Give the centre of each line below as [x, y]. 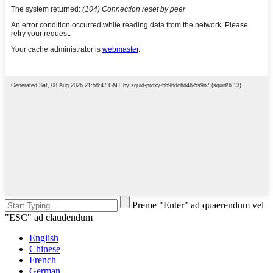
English [44, 238]
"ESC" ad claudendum [49, 218]
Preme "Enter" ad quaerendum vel [198, 205]
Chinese [45, 249]
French [43, 260]
